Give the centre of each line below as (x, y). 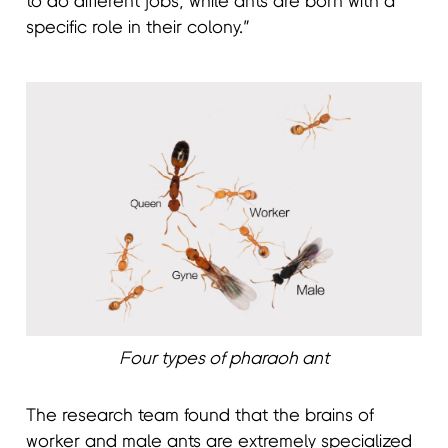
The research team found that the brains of (200, 416)
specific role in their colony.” (138, 28)
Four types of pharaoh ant (224, 359)
